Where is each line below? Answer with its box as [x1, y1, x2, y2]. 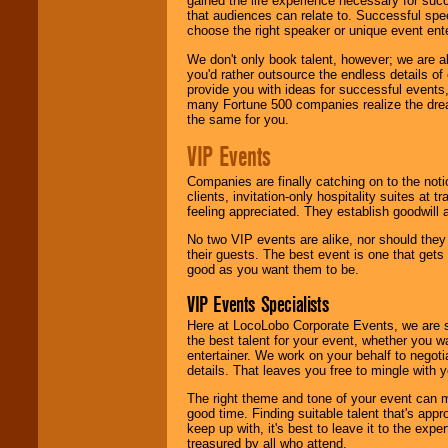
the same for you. [187, 111, 289, 127]
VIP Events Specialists [187, 290, 329, 318]
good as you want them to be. [187, 262, 359, 278]
